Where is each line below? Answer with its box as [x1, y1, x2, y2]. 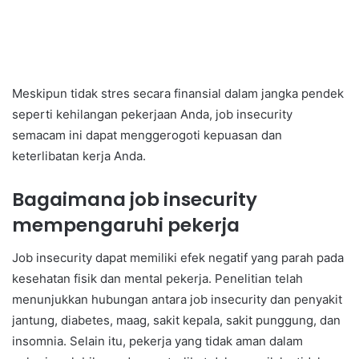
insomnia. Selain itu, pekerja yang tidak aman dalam [12, 333, 303, 349]
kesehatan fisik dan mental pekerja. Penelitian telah [12, 270, 303, 286]
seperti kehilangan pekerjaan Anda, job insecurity [12, 107, 292, 123]
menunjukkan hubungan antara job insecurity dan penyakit [12, 291, 342, 307]
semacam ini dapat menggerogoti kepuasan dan [12, 127, 282, 143]
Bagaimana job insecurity [12, 187, 257, 213]
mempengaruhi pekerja [12, 212, 240, 239]
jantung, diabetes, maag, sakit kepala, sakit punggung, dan [12, 312, 341, 328]
